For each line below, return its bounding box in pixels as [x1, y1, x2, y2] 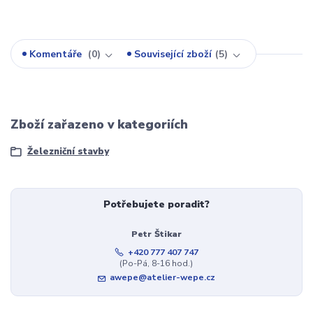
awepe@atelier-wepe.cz [110, 272, 216, 284]
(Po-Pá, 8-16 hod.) [119, 257, 194, 269]
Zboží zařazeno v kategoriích [10, 116, 188, 133]
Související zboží [134, 47, 212, 61]
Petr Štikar [131, 228, 182, 240]
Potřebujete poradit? [103, 198, 210, 212]
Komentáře [29, 47, 85, 61]
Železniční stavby [27, 145, 109, 158]
